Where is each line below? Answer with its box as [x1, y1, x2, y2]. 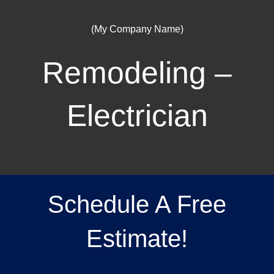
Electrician [66, 98, 208, 133]
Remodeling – [42, 56, 232, 90]
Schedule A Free [48, 191, 226, 218]
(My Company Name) [91, 24, 183, 34]
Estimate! [86, 225, 188, 252]
